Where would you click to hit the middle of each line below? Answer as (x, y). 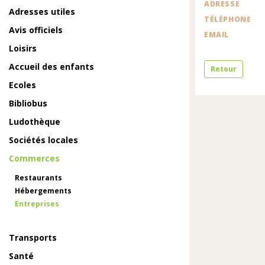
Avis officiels (36, 30)
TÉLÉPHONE (228, 19)
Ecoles (22, 85)
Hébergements (43, 191)
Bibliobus (28, 103)
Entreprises (37, 204)
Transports (33, 237)
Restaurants (38, 178)
